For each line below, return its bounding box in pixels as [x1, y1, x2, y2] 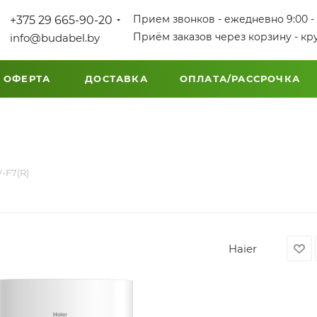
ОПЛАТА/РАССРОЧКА [179, 73, 301, 84]
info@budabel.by [10, 31, 100, 45]
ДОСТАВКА [85, 73, 148, 84]
